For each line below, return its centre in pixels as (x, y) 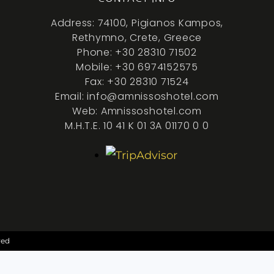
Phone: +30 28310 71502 (137, 53)
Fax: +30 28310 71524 (137, 82)
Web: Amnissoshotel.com (137, 111)
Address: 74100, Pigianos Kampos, (137, 23)
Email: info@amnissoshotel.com (137, 97)
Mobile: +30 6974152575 (137, 67)
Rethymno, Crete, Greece (137, 38)
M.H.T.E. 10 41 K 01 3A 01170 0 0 (137, 126)
